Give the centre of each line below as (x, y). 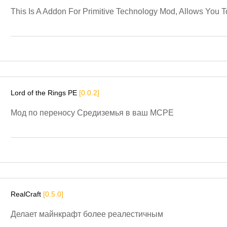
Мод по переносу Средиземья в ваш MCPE (92, 112)
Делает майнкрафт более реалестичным (87, 214)
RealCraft (27, 194)
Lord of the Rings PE (45, 92)
